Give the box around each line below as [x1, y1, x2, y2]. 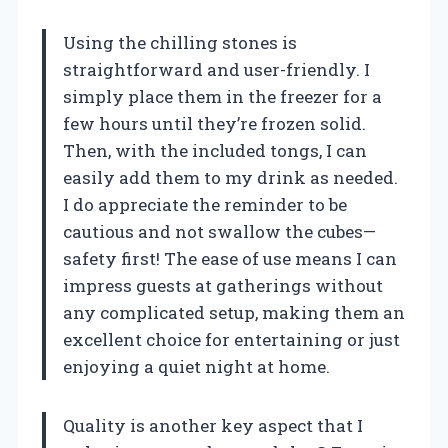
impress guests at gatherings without [63, 273, 383, 297]
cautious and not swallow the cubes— [63, 219, 376, 243]
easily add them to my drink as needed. [63, 165, 398, 189]
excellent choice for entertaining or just [63, 327, 400, 351]
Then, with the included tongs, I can [63, 138, 367, 162]
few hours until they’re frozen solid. [63, 111, 366, 135]
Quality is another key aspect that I [63, 413, 363, 437]
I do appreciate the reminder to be [63, 192, 347, 216]
